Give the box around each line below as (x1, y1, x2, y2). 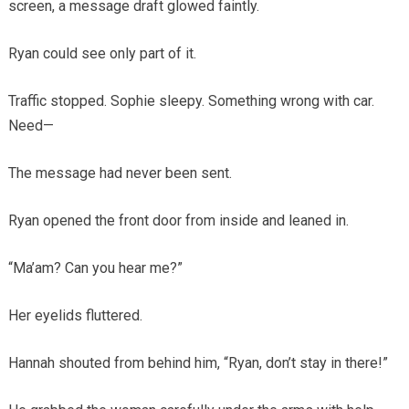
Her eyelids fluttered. (7, 306, 142, 324)
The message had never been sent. (7, 163, 232, 182)
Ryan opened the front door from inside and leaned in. (7, 211, 349, 229)
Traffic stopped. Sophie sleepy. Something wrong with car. (7, 91, 374, 110)
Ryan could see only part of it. (7, 44, 196, 62)
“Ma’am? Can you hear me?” (7, 258, 183, 277)
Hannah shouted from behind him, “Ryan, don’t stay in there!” (7, 353, 388, 372)
